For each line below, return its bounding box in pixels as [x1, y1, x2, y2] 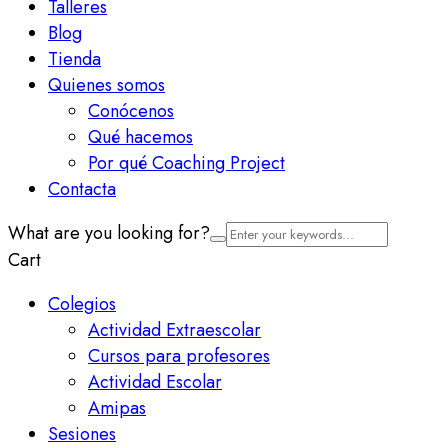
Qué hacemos [88, 124, 193, 150]
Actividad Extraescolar [88, 317, 261, 343]
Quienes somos [48, 72, 165, 98]
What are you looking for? [8, 220, 210, 246]
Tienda [48, 46, 101, 72]
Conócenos [88, 98, 174, 124]
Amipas [88, 395, 146, 421]
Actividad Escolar [88, 369, 222, 395]
